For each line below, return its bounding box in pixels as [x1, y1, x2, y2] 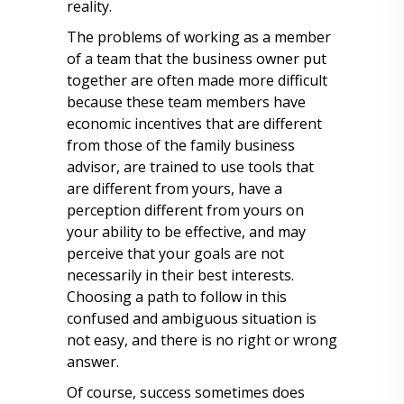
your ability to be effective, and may [67, 222, 306, 242]
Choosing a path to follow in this [67, 287, 287, 307]
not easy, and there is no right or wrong [67, 330, 337, 350]
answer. [67, 352, 119, 372]
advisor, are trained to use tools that [67, 157, 314, 177]
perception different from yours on [67, 200, 304, 220]
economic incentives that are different [67, 114, 322, 133]
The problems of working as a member [67, 27, 331, 47]
